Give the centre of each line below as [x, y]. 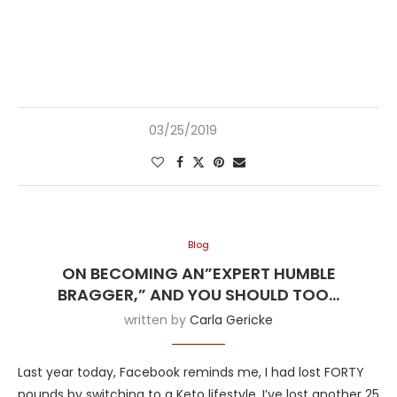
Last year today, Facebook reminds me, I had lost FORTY [191, 373]
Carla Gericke [231, 320]
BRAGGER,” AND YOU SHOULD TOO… [198, 295]
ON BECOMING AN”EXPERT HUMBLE [198, 274]
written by [157, 320]
